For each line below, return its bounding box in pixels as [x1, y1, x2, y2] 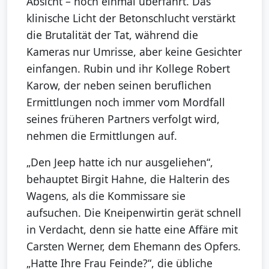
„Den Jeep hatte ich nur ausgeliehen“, [26, 154, 213, 169]
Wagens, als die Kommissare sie [26, 188, 186, 203]
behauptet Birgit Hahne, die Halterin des [26, 171, 229, 186]
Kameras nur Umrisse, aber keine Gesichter [26, 44, 242, 59]
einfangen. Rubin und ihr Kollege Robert [26, 61, 230, 76]
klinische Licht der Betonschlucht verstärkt [26, 10, 235, 25]
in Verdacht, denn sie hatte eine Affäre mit [26, 222, 238, 237]
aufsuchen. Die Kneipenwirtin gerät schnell [26, 205, 241, 220]
